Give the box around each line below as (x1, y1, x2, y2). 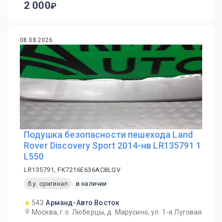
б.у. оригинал (28, 179, 68, 187)
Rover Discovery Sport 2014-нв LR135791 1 (24, 140, 201, 151)
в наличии (75, 179, 107, 187)
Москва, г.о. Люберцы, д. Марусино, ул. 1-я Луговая (32, 208, 202, 216)
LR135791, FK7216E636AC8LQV (24, 166, 120, 173)
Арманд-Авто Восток (46, 199, 120, 207)
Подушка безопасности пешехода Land (24, 129, 193, 140)
